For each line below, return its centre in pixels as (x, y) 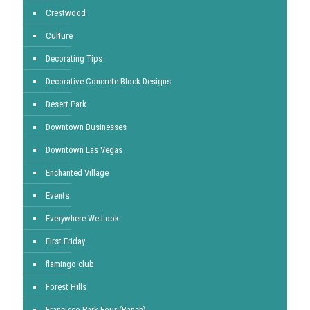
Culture (59, 36)
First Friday (65, 241)
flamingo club (70, 264)
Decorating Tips (74, 58)
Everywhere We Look (82, 218)
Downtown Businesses (86, 127)
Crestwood (66, 13)
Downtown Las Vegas (84, 150)
